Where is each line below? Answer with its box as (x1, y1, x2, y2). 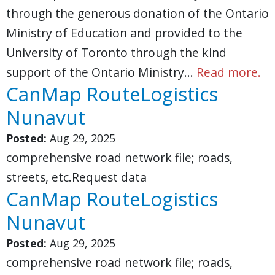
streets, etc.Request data (6, 169, 147, 185)
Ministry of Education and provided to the (6, 25, 242, 41)
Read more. (196, 64, 261, 80)
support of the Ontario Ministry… (6, 64, 196, 80)
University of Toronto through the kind (6, 44, 227, 61)
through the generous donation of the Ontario (6, 5, 269, 21)
